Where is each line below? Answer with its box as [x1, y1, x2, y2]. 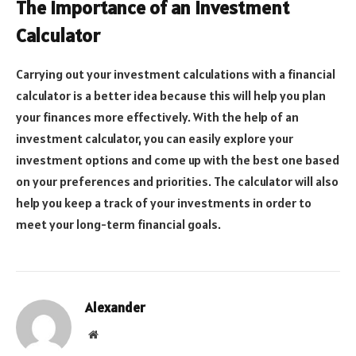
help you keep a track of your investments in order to [16, 194, 311, 211]
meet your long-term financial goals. [16, 215, 221, 232]
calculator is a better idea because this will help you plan [16, 87, 326, 103]
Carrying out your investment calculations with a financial [16, 65, 335, 82]
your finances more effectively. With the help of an [16, 108, 299, 125]
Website [97, 327, 133, 339]
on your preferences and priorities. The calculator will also [16, 172, 339, 189]
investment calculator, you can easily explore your [16, 130, 293, 146]
